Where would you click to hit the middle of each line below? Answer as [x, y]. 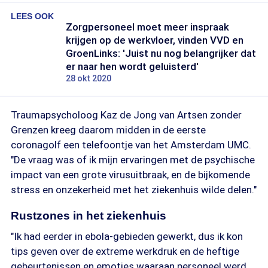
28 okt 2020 [89, 78]
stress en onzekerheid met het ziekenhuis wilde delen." [134, 190]
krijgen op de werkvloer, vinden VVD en [155, 40]
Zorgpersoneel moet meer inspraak [147, 27]
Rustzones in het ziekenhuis [89, 216]
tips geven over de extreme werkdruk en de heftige [125, 251]
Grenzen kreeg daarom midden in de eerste [108, 130]
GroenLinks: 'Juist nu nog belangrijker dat [161, 53]
